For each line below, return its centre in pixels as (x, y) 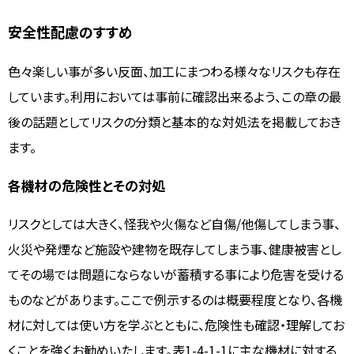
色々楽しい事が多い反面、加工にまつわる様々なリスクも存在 (174, 71)
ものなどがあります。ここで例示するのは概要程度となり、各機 (175, 299)
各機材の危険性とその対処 (87, 185)
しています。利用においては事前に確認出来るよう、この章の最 (175, 96)
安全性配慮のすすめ (70, 31)
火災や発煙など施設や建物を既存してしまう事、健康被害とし (175, 249)
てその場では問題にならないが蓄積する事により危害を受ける (176, 274)
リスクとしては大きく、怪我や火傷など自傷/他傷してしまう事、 (174, 223)
